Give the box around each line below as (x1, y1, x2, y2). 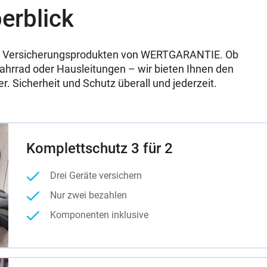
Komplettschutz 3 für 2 (26, 140, 173, 157)
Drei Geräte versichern (50, 169, 142, 181)
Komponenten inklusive (50, 209, 148, 221)
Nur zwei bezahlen (50, 189, 127, 201)
